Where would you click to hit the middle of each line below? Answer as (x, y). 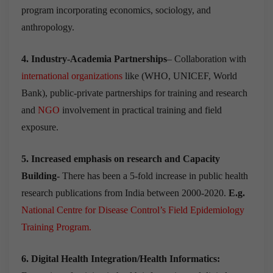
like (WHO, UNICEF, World (180, 76)
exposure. (40, 127)
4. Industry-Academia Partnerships (94, 58)
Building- (41, 175)
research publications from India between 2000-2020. (125, 193)
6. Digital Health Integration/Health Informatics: (121, 258)
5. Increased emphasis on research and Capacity (121, 158)
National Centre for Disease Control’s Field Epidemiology (133, 210)
